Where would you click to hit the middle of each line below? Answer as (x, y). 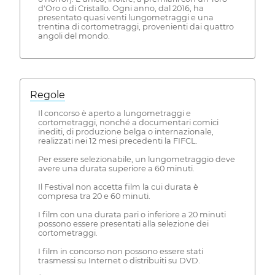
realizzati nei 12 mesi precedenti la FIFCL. (118, 141)
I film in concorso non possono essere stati (120, 251)
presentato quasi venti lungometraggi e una (126, 18)
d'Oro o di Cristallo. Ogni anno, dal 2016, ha (121, 9)
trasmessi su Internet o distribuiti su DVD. (119, 260)
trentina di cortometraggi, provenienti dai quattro (136, 27)
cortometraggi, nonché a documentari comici (128, 122)
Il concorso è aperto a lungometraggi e (114, 113)
